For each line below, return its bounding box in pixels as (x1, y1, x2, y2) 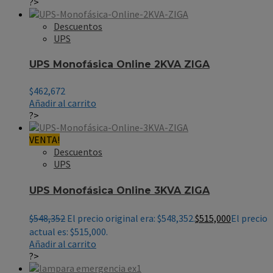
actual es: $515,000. (29, 225, 108, 238)
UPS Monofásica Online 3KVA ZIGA (29, 184, 210, 196)
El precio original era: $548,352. (67, 211, 195, 224)
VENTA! (29, 133, 60, 146)
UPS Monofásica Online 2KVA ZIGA (29, 58, 210, 71)
